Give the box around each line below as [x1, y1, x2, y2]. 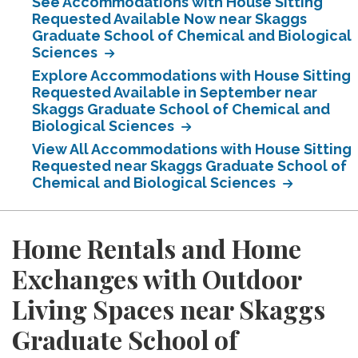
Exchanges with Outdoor [12, 261, 301, 296]
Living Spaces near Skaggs [12, 292, 325, 326]
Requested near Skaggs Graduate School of [32, 157, 347, 174]
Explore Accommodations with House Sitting [32, 67, 351, 84]
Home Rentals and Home [12, 231, 301, 265]
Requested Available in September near [32, 84, 317, 101]
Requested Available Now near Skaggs [32, 10, 307, 27]
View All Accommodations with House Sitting [32, 141, 352, 157]
